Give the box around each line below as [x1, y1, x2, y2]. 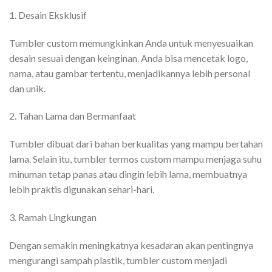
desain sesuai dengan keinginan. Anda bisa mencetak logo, [9, 52, 248, 64]
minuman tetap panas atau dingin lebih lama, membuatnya [9, 168, 247, 180]
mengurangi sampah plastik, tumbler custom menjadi [9, 254, 227, 266]
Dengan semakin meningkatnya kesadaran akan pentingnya [9, 239, 253, 251]
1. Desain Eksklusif [9, 8, 87, 21]
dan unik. [9, 82, 46, 94]
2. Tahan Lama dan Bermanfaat [9, 110, 136, 122]
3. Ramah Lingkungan [9, 211, 97, 223]
